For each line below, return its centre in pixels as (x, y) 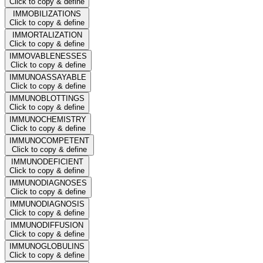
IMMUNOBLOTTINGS (47, 98)
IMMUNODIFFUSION (47, 225)
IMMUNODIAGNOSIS (47, 204)
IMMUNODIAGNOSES (48, 183)
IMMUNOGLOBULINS (47, 246)
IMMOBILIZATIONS (47, 14)
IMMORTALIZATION (47, 35)
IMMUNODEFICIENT (47, 161)
